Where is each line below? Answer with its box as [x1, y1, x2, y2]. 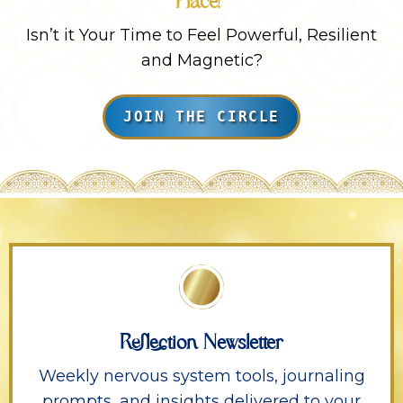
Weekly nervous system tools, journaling [38, 365, 365, 386]
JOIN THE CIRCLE [123, 108, 280, 125]
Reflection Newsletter [120, 332, 283, 354]
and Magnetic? [140, 50, 263, 70]
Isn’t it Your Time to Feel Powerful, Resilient [26, 25, 377, 45]
